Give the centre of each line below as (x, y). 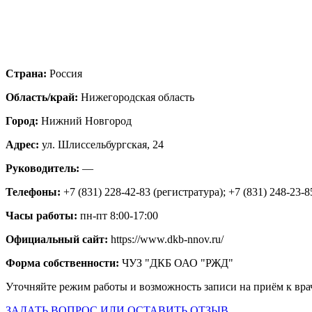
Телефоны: (34, 192)
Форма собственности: (64, 263)
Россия (66, 73)
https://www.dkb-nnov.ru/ (167, 239)
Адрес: (24, 144)
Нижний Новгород (86, 120)
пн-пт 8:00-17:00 (119, 215)
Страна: (28, 73)
